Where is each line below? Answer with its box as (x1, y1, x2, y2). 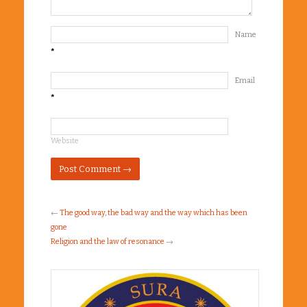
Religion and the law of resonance (51, 236, 164, 246)
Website (51, 136, 79, 145)
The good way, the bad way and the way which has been (60, 208, 247, 217)
